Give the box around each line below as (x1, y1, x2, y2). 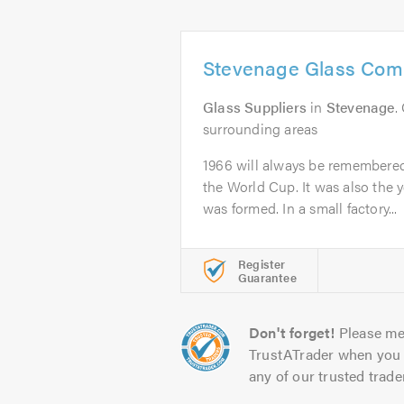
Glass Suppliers (203, 96, 307, 117)
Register (238, 255, 286, 272)
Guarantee (238, 269, 297, 286)
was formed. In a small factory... (203, 197, 398, 218)
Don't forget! (249, 322, 335, 343)
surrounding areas (203, 118, 318, 139)
